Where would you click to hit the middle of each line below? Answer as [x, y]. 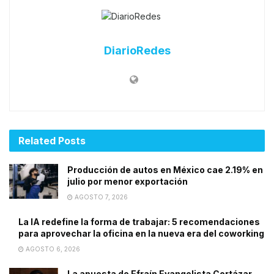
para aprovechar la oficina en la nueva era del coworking [141, 233]
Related [37, 140]
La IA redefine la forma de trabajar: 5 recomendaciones [139, 221]
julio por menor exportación [128, 181]
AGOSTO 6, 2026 [52, 249]
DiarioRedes [137, 50]
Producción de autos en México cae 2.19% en [165, 169]
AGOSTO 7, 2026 [100, 197]
